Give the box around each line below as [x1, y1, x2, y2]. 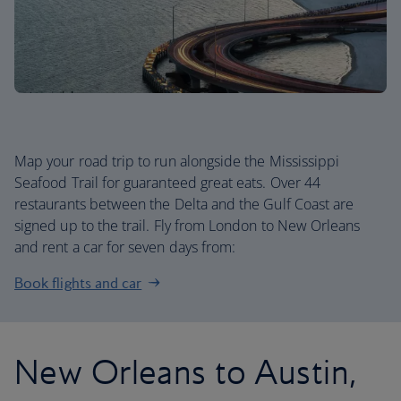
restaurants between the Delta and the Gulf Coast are [14, 194, 354, 214]
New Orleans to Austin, [14, 351, 357, 392]
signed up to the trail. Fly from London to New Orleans [14, 216, 361, 235]
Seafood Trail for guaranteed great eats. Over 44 [14, 173, 321, 192]
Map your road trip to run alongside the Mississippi [14, 151, 340, 171]
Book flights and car [14, 274, 142, 292]
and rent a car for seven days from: [14, 237, 236, 257]
